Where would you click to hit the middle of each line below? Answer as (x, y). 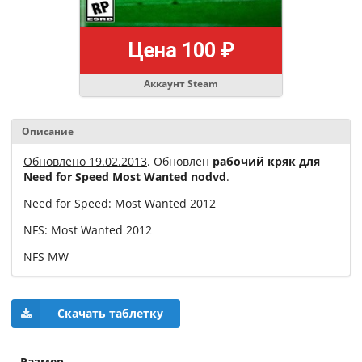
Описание (48, 132)
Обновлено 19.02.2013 (85, 162)
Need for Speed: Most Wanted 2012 (120, 204)
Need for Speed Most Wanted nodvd (125, 177)
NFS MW (46, 257)
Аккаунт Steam (181, 84)
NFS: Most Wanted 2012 (88, 230)
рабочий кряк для (266, 162)
